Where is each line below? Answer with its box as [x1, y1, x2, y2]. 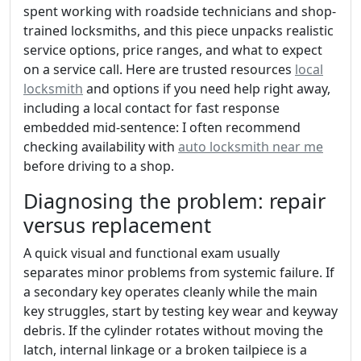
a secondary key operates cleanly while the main [23, 282, 317, 301]
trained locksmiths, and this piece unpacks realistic [23, 21, 334, 39]
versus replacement [23, 210, 211, 239]
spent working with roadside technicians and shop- [23, 2, 336, 20]
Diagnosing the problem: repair [23, 186, 326, 214]
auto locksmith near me [178, 137, 323, 156]
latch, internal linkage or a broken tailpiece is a [23, 340, 307, 359]
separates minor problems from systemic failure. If [23, 263, 334, 281]
